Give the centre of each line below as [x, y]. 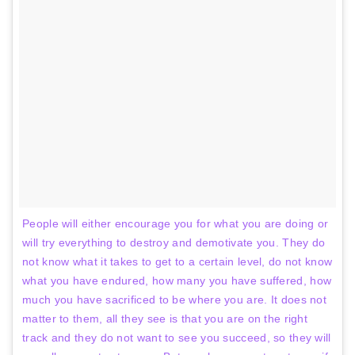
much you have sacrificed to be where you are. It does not [175, 299]
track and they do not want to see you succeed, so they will [177, 337]
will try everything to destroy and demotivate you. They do [174, 242]
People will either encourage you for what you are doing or [176, 223]
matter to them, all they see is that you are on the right [165, 318]
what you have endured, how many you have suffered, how [177, 280]
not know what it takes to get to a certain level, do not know [177, 261]
